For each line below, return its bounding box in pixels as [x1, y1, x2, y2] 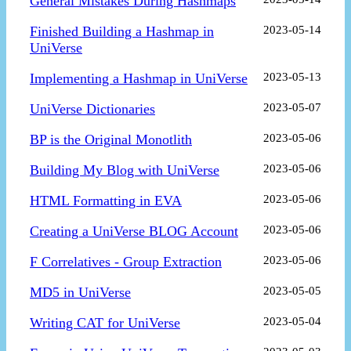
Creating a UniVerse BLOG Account [30, 223, 238, 240]
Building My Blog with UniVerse [30, 162, 219, 179]
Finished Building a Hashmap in [30, 24, 214, 40]
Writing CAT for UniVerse [30, 315, 180, 331]
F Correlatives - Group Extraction [30, 254, 222, 270]
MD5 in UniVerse [30, 284, 131, 301]
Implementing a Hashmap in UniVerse [30, 71, 248, 87]
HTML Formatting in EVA [30, 193, 182, 209]
